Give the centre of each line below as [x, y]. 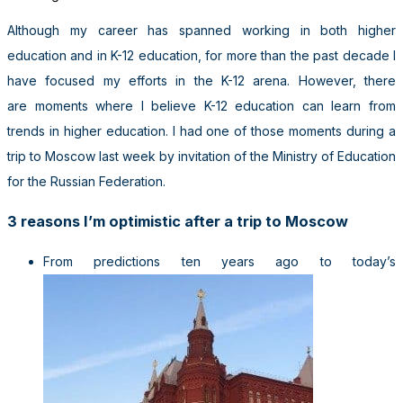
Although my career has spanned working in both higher [201, 30]
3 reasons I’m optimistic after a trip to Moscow [178, 222]
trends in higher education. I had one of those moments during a [201, 130]
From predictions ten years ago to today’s [219, 261]
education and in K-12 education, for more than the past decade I [201, 55]
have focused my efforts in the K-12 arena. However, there [201, 80]
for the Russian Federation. [86, 181]
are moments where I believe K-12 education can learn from [201, 105]
